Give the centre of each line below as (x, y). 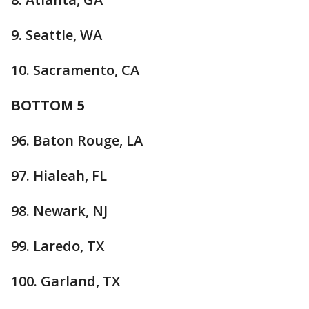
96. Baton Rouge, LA (77, 141)
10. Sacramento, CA (75, 70)
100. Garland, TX (66, 281)
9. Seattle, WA (57, 35)
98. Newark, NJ (59, 211)
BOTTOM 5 (48, 106)
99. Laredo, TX (58, 246)
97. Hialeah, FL (59, 176)
